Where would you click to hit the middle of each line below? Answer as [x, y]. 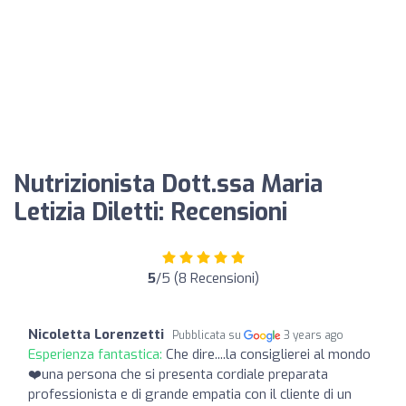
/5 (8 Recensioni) [207, 278]
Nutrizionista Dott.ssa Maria [168, 184]
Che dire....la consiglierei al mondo [268, 354]
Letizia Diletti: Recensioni [150, 212]
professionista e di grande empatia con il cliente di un [190, 394]
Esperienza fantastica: [97, 354]
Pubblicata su [208, 335]
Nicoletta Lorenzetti [96, 334]
